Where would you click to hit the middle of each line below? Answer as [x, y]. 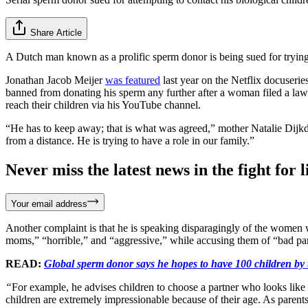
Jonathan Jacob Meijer [55, 80]
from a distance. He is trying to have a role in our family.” [130, 140]
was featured [133, 80]
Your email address [49, 203]
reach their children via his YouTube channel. [103, 104]
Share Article [56, 32]
